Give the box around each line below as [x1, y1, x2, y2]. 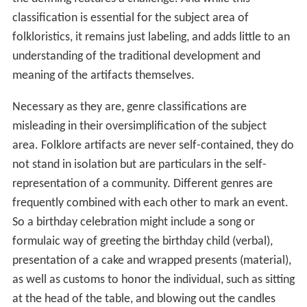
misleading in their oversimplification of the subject [12, 119, 267, 133]
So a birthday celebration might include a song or [12, 215, 255, 229]
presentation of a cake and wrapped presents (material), [12, 254, 291, 267]
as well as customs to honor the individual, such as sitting [12, 273, 295, 286]
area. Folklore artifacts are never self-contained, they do [12, 138, 294, 152]
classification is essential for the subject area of [12, 11, 249, 25]
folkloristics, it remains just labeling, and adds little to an [12, 30, 290, 44]
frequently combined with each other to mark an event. [12, 196, 288, 210]
